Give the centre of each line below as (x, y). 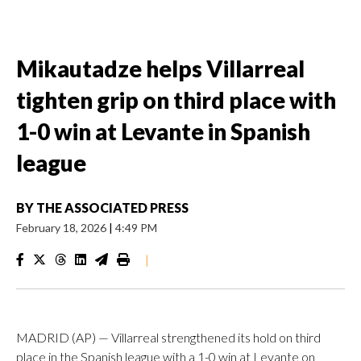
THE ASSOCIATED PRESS (112, 207)
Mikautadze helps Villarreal (160, 68)
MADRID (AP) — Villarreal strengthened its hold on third (168, 337)
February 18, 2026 (62, 228)
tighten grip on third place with (176, 100)
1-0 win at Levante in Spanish (163, 131)
